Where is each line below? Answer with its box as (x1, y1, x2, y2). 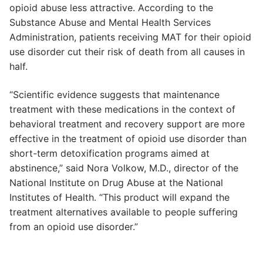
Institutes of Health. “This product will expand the (9, 191, 230, 203)
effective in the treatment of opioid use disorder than (9, 132, 247, 144)
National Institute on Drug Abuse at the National (9, 176, 223, 188)
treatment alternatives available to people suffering (9, 205, 238, 218)
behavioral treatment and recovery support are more (9, 117, 245, 130)
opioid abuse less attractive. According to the (9, 1, 213, 14)
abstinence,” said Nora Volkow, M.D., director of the (9, 161, 238, 174)
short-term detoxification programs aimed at (9, 147, 210, 159)
